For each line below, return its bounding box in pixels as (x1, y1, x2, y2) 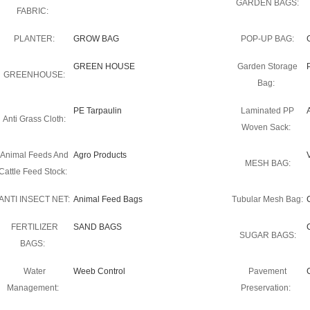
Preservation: (241, 283, 291, 293)
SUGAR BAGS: (239, 230, 296, 240)
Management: (6, 283, 59, 293)
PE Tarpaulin (73, 106, 122, 116)
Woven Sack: (241, 122, 291, 132)
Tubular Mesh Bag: (232, 194, 303, 204)
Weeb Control (73, 266, 125, 276)
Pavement (248, 266, 286, 276)
